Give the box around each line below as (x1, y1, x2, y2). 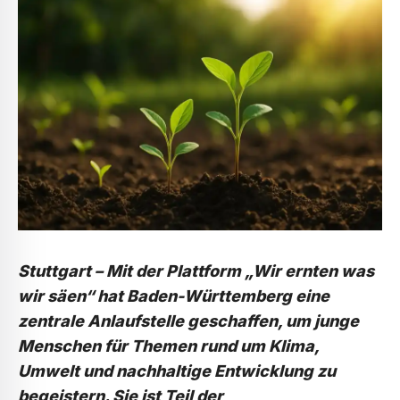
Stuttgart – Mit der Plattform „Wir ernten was (18, 261, 374, 280)
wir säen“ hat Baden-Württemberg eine (18, 286, 329, 305)
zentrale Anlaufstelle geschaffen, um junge (18, 311, 359, 330)
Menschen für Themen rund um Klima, (18, 336, 319, 355)
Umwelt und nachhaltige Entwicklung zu (18, 361, 336, 380)
